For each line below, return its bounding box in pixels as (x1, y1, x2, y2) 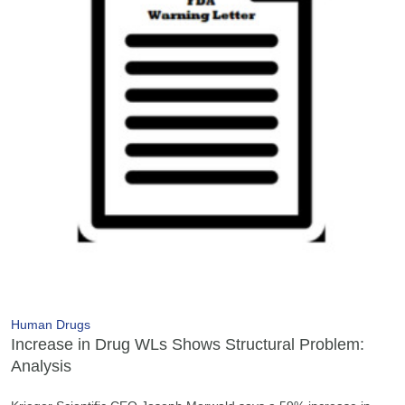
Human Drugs (11, 316, 90, 332)
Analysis (11, 356, 71, 375)
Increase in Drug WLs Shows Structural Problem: (11, 334, 364, 353)
